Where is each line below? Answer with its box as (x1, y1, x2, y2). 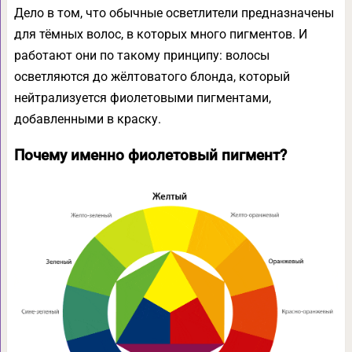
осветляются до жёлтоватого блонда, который (13, 68, 290, 84)
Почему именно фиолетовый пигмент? (13, 146, 287, 164)
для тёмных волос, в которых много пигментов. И (13, 26, 307, 42)
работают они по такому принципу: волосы (13, 47, 269, 63)
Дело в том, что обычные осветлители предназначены (13, 5, 334, 20)
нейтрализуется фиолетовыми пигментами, (13, 90, 271, 105)
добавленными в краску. (13, 111, 161, 126)
